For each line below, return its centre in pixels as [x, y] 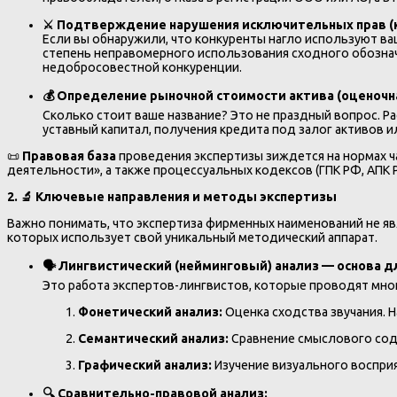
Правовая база [69, 156]
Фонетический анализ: [150, 311]
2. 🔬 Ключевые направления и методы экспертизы [172, 196]
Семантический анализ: [153, 339]
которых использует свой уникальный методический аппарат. [192, 237]
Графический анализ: [145, 366]
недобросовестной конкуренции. [142, 67]
